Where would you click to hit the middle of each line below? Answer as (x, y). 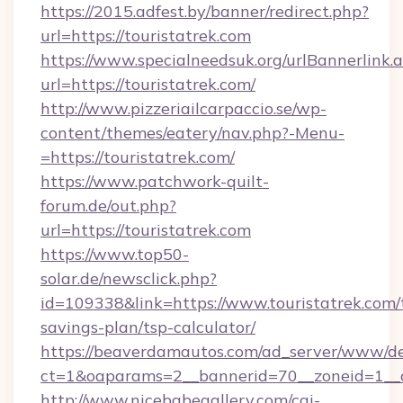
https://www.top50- (115, 254)
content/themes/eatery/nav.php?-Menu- (193, 133)
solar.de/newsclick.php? (129, 278)
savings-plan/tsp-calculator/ (148, 327)
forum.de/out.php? (108, 206)
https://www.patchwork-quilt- (155, 181)
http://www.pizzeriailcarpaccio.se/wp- (184, 108)
